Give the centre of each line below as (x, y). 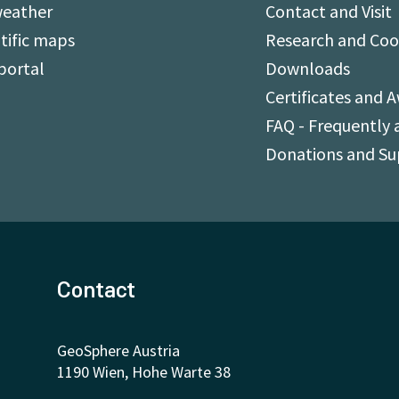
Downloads (308, 68)
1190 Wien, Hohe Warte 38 (143, 372)
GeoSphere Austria (118, 350)
